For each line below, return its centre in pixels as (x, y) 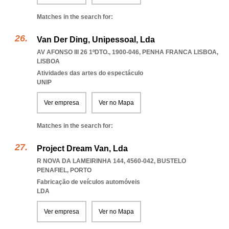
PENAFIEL (52, 170)
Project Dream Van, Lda (82, 148)
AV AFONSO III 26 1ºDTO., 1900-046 (88, 52)
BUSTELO (171, 161)
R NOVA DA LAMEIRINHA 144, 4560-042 (95, 161)
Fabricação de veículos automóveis (88, 182)
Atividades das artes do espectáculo (90, 73)
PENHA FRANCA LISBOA (179, 52)
